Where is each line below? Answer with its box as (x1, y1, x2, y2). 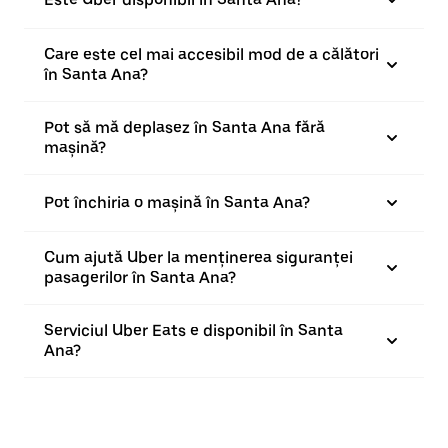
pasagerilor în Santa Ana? (44, 268, 236, 287)
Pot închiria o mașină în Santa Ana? (44, 193, 310, 212)
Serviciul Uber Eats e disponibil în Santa (44, 321, 343, 340)
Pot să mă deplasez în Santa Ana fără (44, 118, 325, 137)
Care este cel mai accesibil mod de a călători (44, 45, 379, 64)
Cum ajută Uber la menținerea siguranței (44, 248, 353, 267)
